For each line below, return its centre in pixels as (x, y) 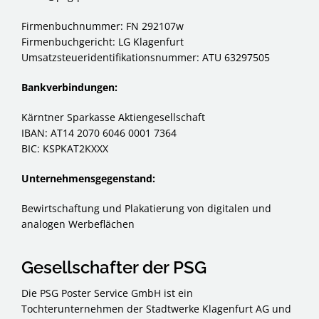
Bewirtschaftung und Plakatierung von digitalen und (146, 208)
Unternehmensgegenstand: (88, 178)
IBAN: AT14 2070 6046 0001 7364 (99, 132)
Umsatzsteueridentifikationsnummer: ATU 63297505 (146, 57)
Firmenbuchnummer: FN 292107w (103, 26)
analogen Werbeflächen (78, 224)
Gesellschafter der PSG (114, 267)
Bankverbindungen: (69, 87)
